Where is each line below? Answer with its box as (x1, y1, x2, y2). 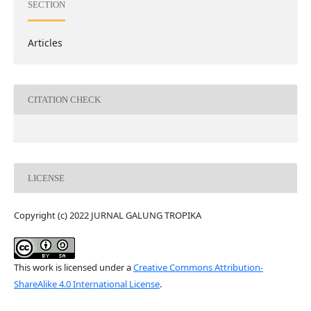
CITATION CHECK (27, 94, 101, 105)
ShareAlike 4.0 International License (13, 278, 160, 291)
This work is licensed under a (13, 261, 133, 274)
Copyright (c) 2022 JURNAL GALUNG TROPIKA (13, 209, 201, 222)
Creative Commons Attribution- (133, 261, 263, 274)
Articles (27, 36, 62, 50)
